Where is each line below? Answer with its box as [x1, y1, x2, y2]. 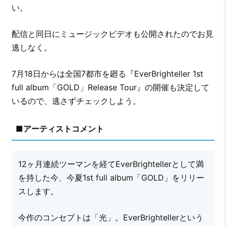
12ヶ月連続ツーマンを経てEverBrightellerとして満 [18, 159, 204, 169]
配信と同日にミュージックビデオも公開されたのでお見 [11, 29, 213, 39]
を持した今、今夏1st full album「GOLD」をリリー [18, 173, 204, 183]
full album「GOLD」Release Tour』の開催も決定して [11, 82, 209, 93]
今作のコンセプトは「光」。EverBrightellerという [18, 212, 203, 223]
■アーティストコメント [15, 124, 104, 134]
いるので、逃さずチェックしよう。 [11, 96, 141, 106]
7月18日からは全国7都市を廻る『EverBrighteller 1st [11, 69, 203, 79]
